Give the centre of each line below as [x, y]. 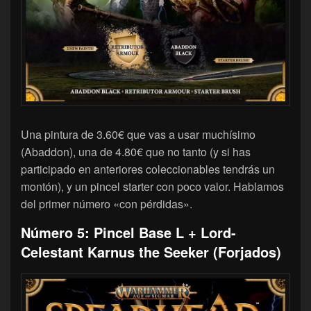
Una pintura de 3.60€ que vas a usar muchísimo [138, 135]
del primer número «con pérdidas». [107, 204]
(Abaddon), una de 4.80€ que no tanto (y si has [136, 152]
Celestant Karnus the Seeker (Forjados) [151, 252]
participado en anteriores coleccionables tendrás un [148, 169]
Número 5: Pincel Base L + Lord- [128, 233]
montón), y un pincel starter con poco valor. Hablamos [152, 187]
